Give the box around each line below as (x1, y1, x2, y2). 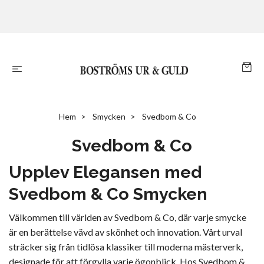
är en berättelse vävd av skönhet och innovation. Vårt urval (9, 226, 242, 238)
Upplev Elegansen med (9, 162, 202, 183)
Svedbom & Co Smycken (9, 184, 207, 204)
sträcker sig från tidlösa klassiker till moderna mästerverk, (9, 241, 243, 253)
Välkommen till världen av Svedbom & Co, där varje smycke (9, 212, 246, 223)
